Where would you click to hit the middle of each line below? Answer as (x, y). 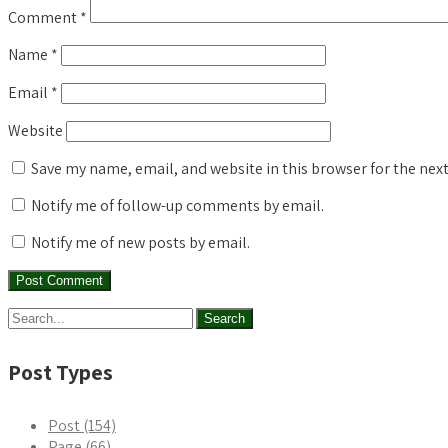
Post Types (60, 371)
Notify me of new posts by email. (140, 242)
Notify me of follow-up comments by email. (177, 205)
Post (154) (82, 426)
